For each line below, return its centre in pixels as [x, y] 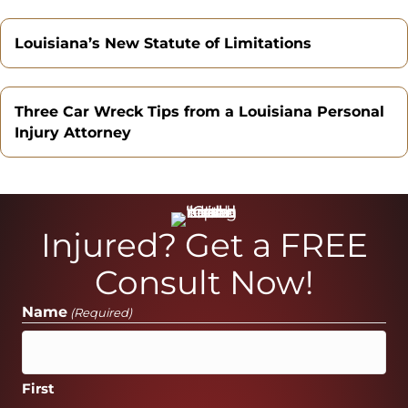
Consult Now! [204, 282]
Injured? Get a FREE [204, 245]
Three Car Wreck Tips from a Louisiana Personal [199, 111]
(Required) [102, 312]
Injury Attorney [73, 132]
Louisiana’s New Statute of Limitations [163, 43]
